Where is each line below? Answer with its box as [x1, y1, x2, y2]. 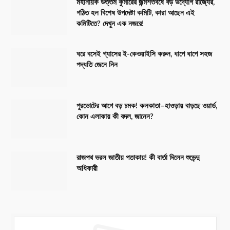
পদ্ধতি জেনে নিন [76, 61, 118, 69]
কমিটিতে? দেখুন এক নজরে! [76, 20, 144, 28]
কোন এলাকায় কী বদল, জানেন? [76, 113, 154, 121]
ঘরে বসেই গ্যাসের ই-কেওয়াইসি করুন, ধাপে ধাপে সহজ [76, 50, 212, 59]
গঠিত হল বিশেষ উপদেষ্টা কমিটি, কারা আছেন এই [76, 9, 195, 17]
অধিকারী [76, 165, 98, 173]
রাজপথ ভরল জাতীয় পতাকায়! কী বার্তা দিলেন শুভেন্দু [76, 154, 200, 162]
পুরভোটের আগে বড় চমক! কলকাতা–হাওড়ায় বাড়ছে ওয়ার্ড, [76, 102, 217, 110]
